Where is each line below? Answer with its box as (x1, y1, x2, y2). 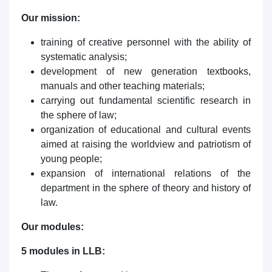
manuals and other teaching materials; (41, 81, 205, 91)
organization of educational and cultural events (41, 124, 251, 135)
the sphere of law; (41, 110, 117, 120)
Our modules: (21, 222, 84, 232)
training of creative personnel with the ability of (41, 37, 251, 47)
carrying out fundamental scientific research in (41, 95, 251, 106)
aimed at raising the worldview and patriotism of (41, 139, 251, 149)
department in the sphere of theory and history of (41, 183, 251, 193)
